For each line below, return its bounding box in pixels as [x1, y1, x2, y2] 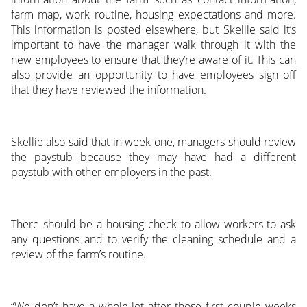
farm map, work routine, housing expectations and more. [10, 6, 297, 22]
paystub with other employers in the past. [10, 164, 212, 180]
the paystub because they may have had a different [10, 149, 297, 164]
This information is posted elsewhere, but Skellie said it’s [10, 21, 297, 37]
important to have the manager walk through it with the [10, 36, 297, 52]
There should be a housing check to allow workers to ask [10, 216, 297, 232]
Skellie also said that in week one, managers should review [10, 134, 297, 149]
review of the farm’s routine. [10, 246, 146, 262]
